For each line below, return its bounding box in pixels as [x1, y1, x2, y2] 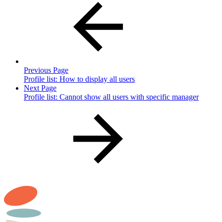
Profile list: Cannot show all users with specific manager [24, 92, 199, 101]
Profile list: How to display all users [24, 74, 135, 83]
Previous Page [24, 65, 68, 74]
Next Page [24, 83, 56, 92]
